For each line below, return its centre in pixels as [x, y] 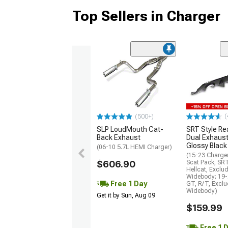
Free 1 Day [128, 184]
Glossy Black [207, 146]
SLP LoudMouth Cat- [130, 130]
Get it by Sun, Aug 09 [126, 196]
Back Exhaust [119, 138]
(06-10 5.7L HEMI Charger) [134, 147]
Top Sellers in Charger [146, 16]
